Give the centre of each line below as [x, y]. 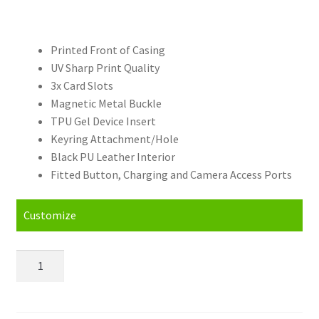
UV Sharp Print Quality [105, 67]
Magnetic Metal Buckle [106, 103]
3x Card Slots [82, 85]
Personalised [47, 258]
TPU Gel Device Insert [103, 121]
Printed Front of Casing [108, 49]
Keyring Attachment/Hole [114, 138]
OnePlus [36, 276]
